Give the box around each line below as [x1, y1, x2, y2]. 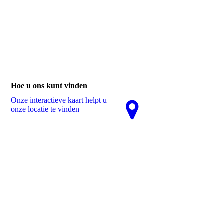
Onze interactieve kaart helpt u [11, 96, 107, 104]
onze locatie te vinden [11, 105, 80, 113]
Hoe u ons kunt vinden [11, 81, 88, 90]
